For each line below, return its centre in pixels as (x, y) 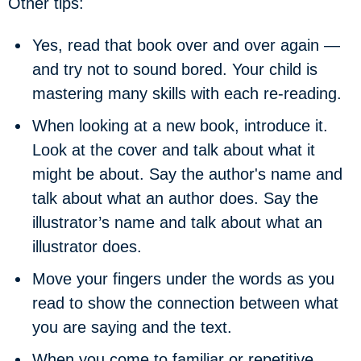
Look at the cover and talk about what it (174, 150)
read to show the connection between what (185, 303)
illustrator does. (87, 247)
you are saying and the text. (132, 327)
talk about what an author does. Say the (175, 198)
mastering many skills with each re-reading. (187, 93)
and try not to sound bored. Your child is (175, 69)
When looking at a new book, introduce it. (180, 126)
